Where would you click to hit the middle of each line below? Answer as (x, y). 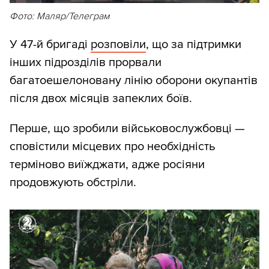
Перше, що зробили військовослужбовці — (127, 129)
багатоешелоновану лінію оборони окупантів (134, 81)
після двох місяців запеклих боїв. (101, 99)
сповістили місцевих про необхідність (112, 147)
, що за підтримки (194, 45)
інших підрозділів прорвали (86, 63)
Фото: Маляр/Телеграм (59, 17)
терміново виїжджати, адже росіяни (107, 165)
